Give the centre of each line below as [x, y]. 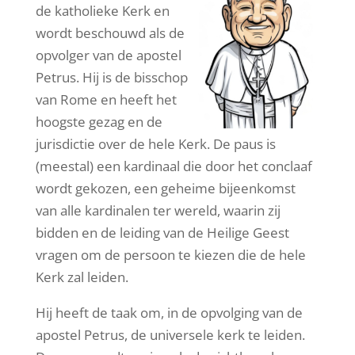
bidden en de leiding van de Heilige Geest [162, 232]
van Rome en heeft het [106, 99]
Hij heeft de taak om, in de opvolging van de [169, 312]
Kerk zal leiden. [82, 277]
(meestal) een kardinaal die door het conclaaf [174, 166]
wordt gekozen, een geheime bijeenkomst [165, 188]
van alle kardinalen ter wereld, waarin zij [158, 210]
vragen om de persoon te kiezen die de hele [170, 254]
